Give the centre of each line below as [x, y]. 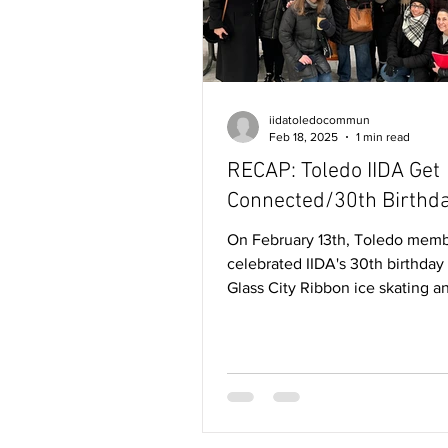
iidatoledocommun [319, 120]
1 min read [383, 136]
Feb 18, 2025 [303, 136]
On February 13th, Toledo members [290, 239]
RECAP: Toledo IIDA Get [333, 171]
